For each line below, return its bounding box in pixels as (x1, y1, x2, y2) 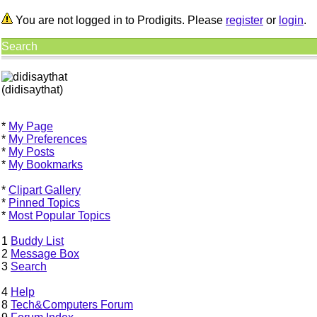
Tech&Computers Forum (11, 299, 133, 311)
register (226, 14, 263, 26)
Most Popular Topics (8, 209, 110, 221)
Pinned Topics (8, 197, 80, 209)
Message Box (11, 248, 79, 260)
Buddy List (11, 235, 64, 247)
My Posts (8, 146, 54, 158)
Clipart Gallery (8, 184, 81, 196)
